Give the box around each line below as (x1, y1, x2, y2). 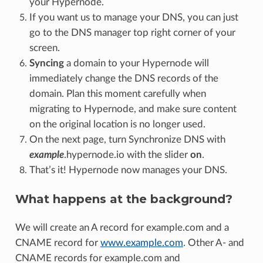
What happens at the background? (15, 191, 232, 206)
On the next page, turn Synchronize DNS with (29, 134, 225, 144)
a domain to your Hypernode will (63, 58, 209, 68)
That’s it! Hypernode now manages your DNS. (29, 164, 227, 175)
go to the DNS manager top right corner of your (29, 27, 235, 38)
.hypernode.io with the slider (63, 149, 190, 160)
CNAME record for (15, 237, 100, 248)
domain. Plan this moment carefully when (29, 88, 206, 99)
